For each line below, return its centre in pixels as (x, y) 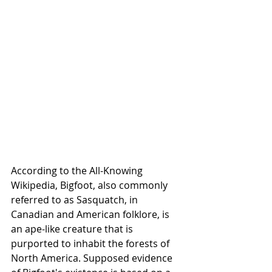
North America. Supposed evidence (93, 258)
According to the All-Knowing (78, 170)
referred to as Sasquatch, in (76, 199)
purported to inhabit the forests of (91, 243)
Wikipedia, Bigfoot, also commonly (90, 185)
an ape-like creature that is (73, 229)
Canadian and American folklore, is (91, 214)
